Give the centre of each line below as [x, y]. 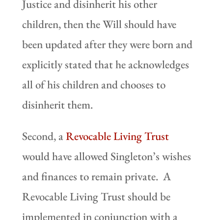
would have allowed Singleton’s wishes [106, 156]
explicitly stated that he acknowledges [105, 64]
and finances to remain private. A [96, 176]
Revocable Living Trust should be [96, 196]
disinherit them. [57, 104]
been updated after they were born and [107, 44]
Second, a [44, 136]
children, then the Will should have [99, 24]
